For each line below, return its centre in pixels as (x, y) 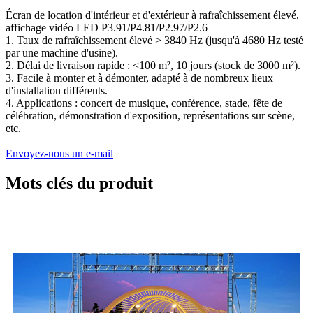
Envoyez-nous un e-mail (59, 154)
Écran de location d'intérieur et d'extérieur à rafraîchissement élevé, (152, 15)
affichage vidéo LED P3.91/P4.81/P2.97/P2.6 (107, 28)
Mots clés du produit (79, 183)
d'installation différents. (57, 91)
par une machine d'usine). (62, 53)
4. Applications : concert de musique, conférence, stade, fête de (144, 103)
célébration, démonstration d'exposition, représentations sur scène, (150, 116)
